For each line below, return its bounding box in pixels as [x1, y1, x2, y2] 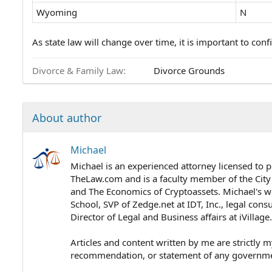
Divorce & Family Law [32, 64, 123, 77]
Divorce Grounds [154, 64, 225, 77]
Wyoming [36, 6, 77, 19]
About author [32, 110, 101, 126]
